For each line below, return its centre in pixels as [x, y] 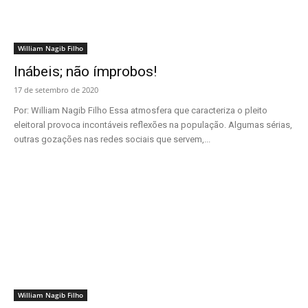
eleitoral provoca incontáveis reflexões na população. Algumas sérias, [153, 125]
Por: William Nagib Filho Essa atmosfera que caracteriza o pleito [141, 111]
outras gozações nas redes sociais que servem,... [112, 140]
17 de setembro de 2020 [56, 90]
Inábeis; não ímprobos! [85, 72]
